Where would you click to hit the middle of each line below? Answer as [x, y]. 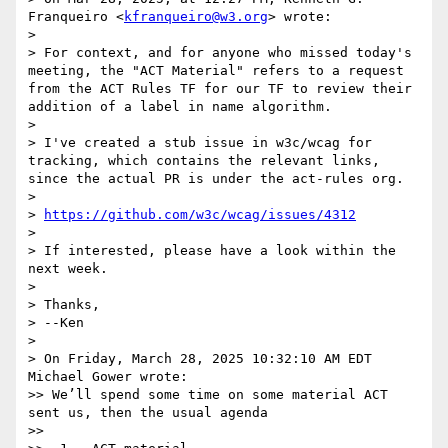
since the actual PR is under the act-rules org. [216, 179]
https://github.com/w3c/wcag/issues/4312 [200, 215]
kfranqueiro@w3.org [196, 17]
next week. [68, 269]
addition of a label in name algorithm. [180, 107]
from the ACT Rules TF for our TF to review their [220, 89]
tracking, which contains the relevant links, [204, 161]
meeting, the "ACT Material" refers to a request [216, 71]
